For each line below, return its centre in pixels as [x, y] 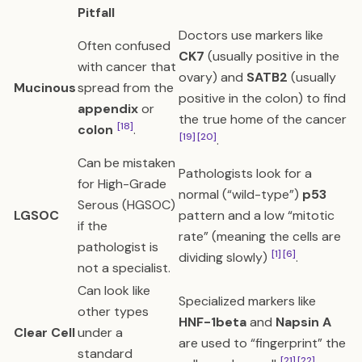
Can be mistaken [126, 163]
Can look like [114, 290]
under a [100, 333]
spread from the [126, 88]
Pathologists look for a [245, 173]
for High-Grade [122, 184]
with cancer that [127, 67]
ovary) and [213, 77]
